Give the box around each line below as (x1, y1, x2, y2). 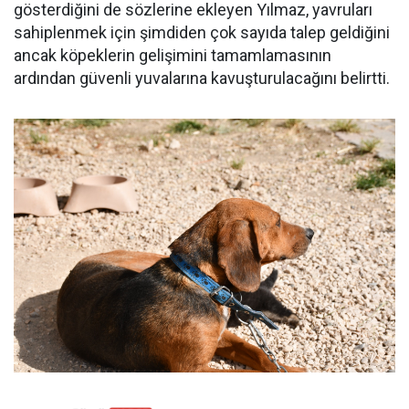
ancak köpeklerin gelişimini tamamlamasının (14, 45, 331, 65)
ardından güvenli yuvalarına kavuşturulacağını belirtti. (14, 68, 390, 88)
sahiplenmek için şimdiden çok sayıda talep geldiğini (14, 22, 390, 42)
